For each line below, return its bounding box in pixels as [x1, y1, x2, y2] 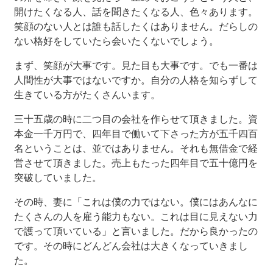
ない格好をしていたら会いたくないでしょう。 [14, 35, 219, 46]
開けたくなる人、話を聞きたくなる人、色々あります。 [14, 6, 258, 17]
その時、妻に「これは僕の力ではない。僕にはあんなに [14, 196, 258, 207]
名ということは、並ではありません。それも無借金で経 [14, 143, 258, 154]
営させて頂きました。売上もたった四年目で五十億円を [14, 157, 258, 168]
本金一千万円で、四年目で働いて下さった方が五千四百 [14, 128, 258, 139]
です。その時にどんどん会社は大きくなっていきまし [14, 240, 248, 251]
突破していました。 [14, 172, 102, 183]
